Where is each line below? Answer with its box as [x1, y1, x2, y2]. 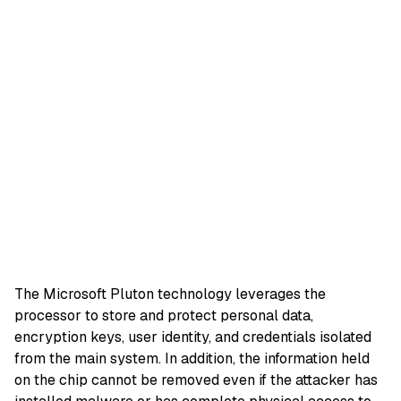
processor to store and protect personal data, [14, 305, 313, 325]
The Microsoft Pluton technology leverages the [14, 284, 326, 303]
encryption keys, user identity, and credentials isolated [14, 327, 371, 346]
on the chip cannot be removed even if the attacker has [14, 370, 378, 389]
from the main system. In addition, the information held [14, 348, 370, 368]
